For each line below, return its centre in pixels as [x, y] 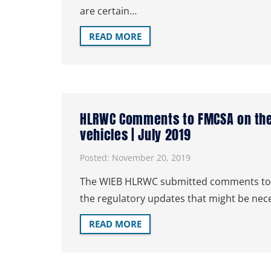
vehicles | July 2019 [135, 135]
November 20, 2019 [151, 158]
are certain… [108, 11]
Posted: [96, 158]
